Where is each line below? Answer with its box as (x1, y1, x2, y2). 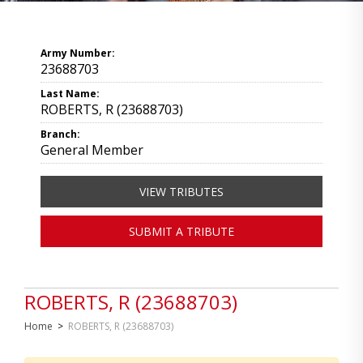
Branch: (41, 127, 80, 141)
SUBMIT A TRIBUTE (129, 224, 234, 239)
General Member (41, 141, 143, 159)
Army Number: (41, 46, 115, 60)
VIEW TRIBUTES (139, 184, 224, 199)
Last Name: (41, 87, 100, 100)
